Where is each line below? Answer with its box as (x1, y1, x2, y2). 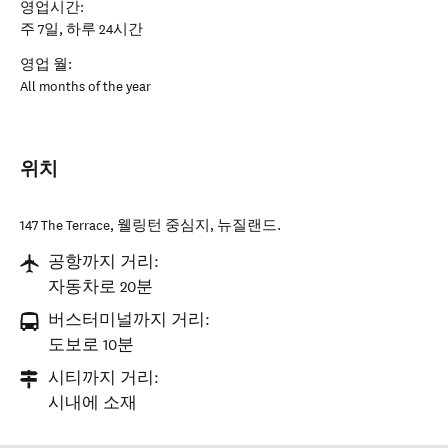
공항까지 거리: (48, 253, 159, 272)
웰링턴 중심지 (117, 217, 210, 234)
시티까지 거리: (48, 369, 159, 388)
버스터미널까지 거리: (48, 311, 210, 330)
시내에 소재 (48, 394, 137, 413)
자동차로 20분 (48, 278, 153, 297)
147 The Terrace (20, 217, 110, 234)
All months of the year (20, 78, 151, 95)
